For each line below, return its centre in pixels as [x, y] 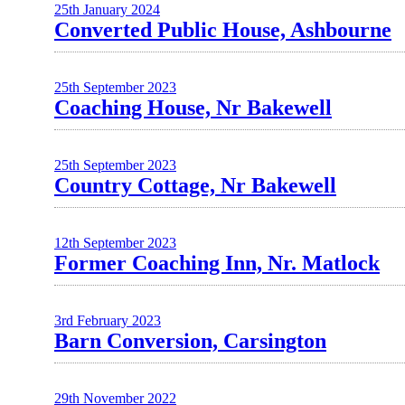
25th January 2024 [107, 9]
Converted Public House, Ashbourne [223, 30]
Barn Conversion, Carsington [190, 341]
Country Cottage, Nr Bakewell [195, 185]
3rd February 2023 [108, 320]
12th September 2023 [115, 243]
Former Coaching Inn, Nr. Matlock [217, 263]
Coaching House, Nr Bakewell [193, 108]
